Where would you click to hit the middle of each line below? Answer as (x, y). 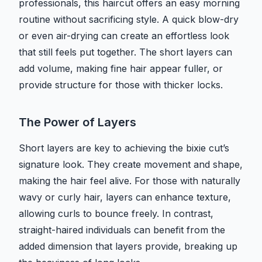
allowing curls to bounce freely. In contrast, (116, 214)
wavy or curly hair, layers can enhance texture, (125, 197)
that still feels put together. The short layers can (125, 52)
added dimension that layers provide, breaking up (128, 247)
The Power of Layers (77, 123)
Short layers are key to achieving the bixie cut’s (124, 148)
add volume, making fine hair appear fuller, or (121, 69)
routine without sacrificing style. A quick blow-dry (129, 20)
